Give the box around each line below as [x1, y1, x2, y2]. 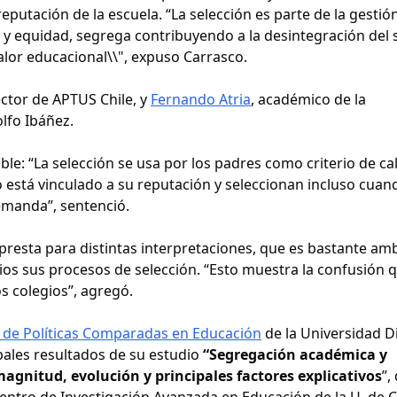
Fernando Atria [151, 89, 251, 109]
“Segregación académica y [203, 344, 387, 364]
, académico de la [251, 89, 366, 109]
